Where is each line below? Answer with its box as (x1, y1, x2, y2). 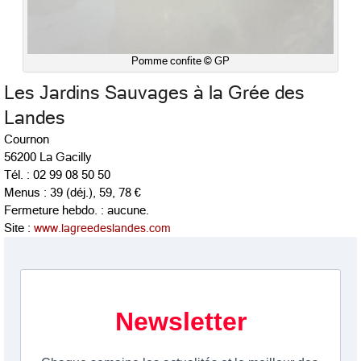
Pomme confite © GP (131, 54, 230, 67)
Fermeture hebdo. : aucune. (4, 203, 149, 217)
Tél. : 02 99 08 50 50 (4, 168, 110, 181)
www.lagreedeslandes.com (34, 221, 171, 234)
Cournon (4, 132, 49, 146)
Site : (4, 221, 34, 234)
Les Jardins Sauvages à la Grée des (4, 82, 305, 103)
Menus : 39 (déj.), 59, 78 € (4, 185, 141, 199)
